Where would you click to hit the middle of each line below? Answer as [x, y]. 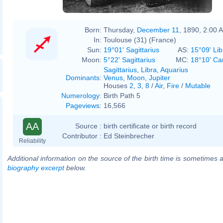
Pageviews [83, 105]
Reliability [32, 141]
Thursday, [120, 30]
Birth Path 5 [122, 95]
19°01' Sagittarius [131, 50]
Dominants [83, 77]
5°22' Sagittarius [129, 59]
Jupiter [160, 77]
